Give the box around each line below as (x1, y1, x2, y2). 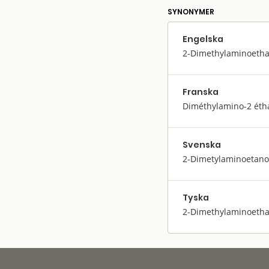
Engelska (183, 32, 223, 45)
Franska (183, 85, 219, 98)
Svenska (183, 138, 221, 151)
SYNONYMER (168, 6, 214, 17)
